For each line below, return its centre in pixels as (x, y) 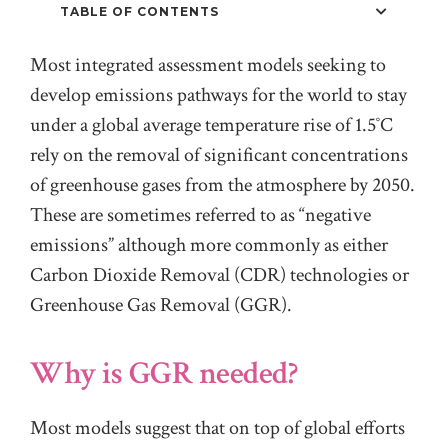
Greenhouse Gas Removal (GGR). (161, 305)
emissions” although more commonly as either (209, 245)
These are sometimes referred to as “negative (200, 215)
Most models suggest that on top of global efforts (217, 427)
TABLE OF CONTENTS (139, 12)
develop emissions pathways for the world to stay (218, 95)
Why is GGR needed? (163, 373)
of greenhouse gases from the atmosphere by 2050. (222, 185)
